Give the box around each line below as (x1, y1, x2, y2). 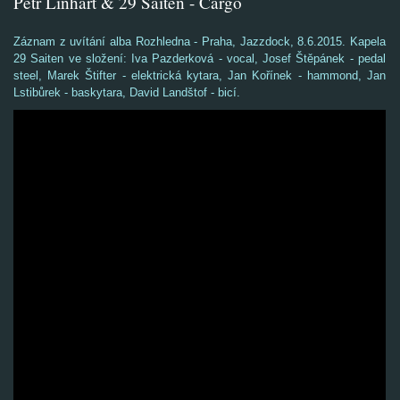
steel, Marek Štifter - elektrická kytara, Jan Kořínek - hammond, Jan (13, 69, 386, 82)
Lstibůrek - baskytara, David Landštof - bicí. (13, 86, 244, 99)
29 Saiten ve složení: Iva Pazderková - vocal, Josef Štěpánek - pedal (13, 52, 386, 65)
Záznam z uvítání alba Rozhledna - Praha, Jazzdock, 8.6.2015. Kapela (13, 35, 386, 48)
